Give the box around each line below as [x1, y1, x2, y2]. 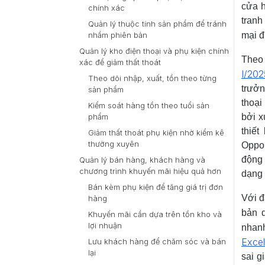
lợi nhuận [88, 221, 122, 230]
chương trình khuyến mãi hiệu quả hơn [79, 167, 221, 176]
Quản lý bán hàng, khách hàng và [79, 156, 205, 164]
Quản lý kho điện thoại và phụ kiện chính [79, 47, 229, 56]
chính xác [88, 4, 125, 12]
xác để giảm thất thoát [79, 58, 161, 67]
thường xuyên [88, 140, 139, 148]
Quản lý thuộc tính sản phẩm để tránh [88, 20, 227, 28]
